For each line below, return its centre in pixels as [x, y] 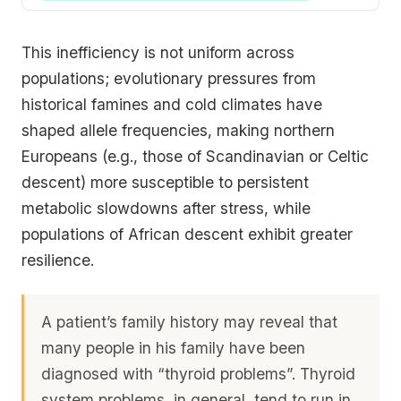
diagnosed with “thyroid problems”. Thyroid [199, 373]
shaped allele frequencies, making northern [178, 130]
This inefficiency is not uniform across [158, 52]
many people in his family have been [174, 347]
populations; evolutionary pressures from [169, 78]
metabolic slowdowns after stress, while [166, 208]
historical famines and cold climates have [172, 104]
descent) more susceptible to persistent [165, 182]
